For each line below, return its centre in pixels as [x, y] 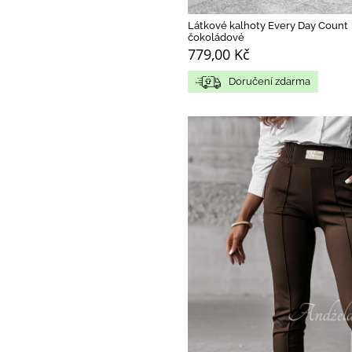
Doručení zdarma [269, 82]
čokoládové [216, 38]
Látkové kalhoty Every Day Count [268, 26]
